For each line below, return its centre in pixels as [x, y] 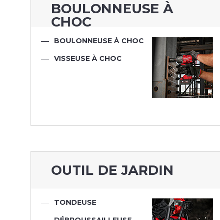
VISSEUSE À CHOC [88, 59]
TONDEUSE [75, 203]
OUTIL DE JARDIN [113, 170]
